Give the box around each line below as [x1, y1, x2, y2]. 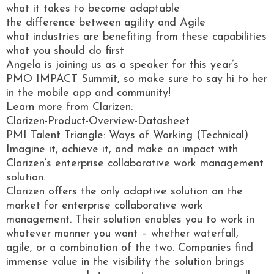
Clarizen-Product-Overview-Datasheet [6, 115, 190, 127]
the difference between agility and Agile [6, 17, 206, 29]
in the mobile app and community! [6, 87, 171, 99]
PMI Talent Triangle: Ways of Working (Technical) [6, 129, 248, 141]
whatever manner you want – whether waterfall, [6, 228, 239, 240]
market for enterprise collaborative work [6, 199, 203, 212]
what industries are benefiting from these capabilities [6, 31, 267, 43]
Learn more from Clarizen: [6, 101, 133, 113]
